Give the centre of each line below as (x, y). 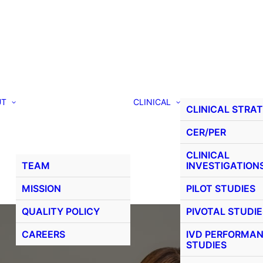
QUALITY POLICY (61, 211)
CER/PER (206, 132)
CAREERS (43, 234)
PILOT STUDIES (221, 188)
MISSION (41, 188)
